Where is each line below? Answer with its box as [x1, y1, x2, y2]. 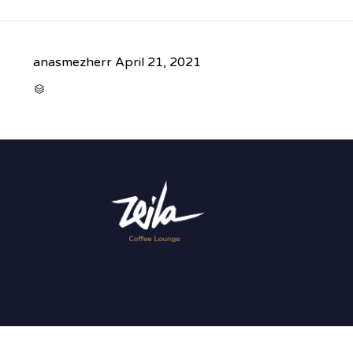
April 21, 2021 [115, 54, 201, 70]
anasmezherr [33, 54, 112, 70]
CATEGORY [45, 83, 87, 93]
